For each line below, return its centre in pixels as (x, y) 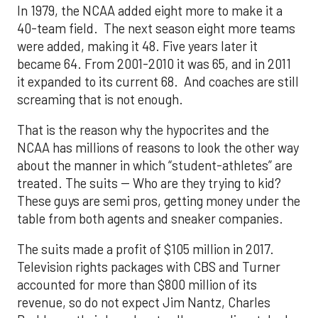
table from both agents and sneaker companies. (150, 218)
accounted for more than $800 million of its (137, 285)
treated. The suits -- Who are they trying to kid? (149, 183)
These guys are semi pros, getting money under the (159, 201)
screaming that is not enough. (100, 99)
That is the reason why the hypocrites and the (143, 130)
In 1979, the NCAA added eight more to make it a (150, 10)
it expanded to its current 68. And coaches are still (158, 81)
